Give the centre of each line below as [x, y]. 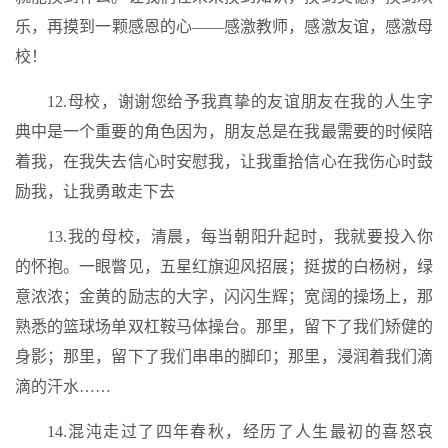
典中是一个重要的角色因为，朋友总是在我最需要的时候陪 [224, 131]
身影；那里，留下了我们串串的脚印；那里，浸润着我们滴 [224, 356]
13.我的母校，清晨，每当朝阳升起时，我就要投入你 [240, 236]
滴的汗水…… [63, 386]
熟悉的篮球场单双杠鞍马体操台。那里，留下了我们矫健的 [224, 326]
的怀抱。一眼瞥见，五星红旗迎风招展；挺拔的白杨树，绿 [224, 266]
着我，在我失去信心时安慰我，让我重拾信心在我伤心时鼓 [224, 161]
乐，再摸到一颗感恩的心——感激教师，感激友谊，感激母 [224, 26]
